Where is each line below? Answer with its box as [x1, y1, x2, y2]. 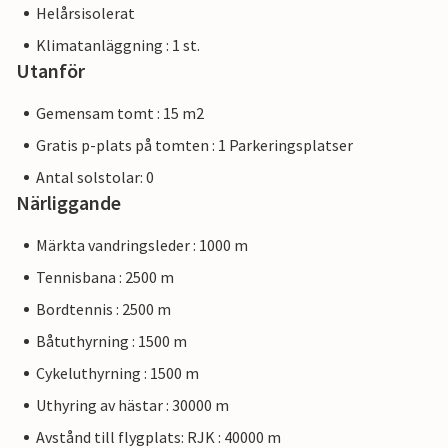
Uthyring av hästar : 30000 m [36, 395, 229, 416]
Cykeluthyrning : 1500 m [36, 363, 199, 384]
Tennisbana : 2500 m [36, 267, 174, 288]
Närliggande [16, 190, 121, 216]
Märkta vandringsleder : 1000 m [36, 235, 248, 256]
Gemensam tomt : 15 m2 [36, 103, 204, 124]
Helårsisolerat [36, 3, 135, 24]
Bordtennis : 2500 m [36, 299, 171, 320]
